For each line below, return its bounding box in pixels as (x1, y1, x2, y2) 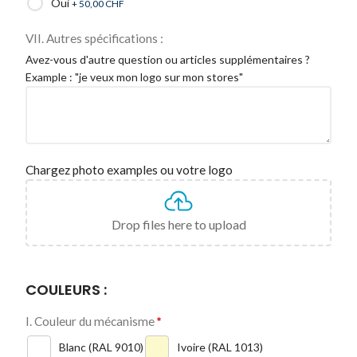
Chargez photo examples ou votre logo (25, 163, 233, 178)
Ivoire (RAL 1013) (177, 340, 263, 355)
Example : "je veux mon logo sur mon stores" (25, 70, 243, 84)
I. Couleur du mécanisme (25, 314, 155, 329)
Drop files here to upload (111, 217, 246, 233)
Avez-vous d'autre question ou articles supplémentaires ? (25, 53, 310, 67)
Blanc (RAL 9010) (59, 340, 143, 355)
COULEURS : (25, 280, 107, 300)
